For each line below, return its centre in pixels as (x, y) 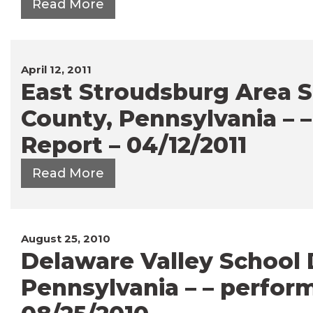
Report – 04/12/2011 (134, 145)
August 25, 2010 (66, 238)
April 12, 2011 (56, 69)
